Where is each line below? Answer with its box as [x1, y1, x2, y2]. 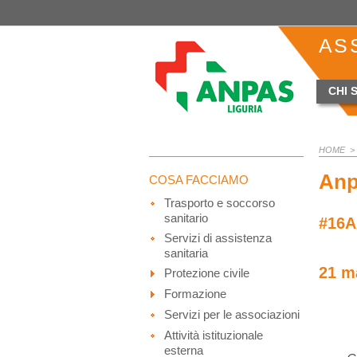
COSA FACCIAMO [149, 173, 249, 186]
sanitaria [164, 246, 209, 260]
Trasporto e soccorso [164, 196, 276, 210]
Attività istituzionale [164, 328, 264, 342]
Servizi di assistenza [164, 231, 273, 245]
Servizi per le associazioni [164, 308, 300, 321]
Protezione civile [164, 266, 250, 280]
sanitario [164, 211, 209, 225]
